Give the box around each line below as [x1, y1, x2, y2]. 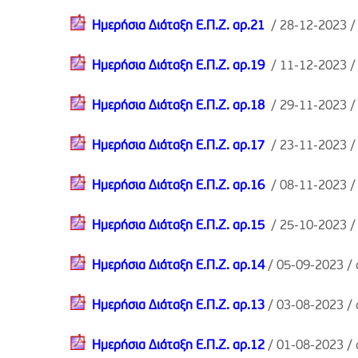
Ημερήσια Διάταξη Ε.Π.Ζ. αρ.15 [92, 220, 271, 233]
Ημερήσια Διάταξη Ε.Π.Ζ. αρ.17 [92, 140, 265, 153]
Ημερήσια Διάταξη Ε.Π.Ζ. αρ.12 [92, 340, 265, 352]
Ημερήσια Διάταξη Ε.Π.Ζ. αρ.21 [92, 20, 265, 33]
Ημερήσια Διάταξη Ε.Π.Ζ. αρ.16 [92, 180, 271, 193]
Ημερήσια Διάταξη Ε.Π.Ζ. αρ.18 [92, 100, 265, 113]
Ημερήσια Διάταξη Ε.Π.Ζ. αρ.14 [92, 260, 265, 272]
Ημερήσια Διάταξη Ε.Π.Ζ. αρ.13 [92, 300, 265, 312]
